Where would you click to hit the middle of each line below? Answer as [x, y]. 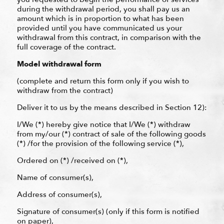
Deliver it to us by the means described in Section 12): [112, 107]
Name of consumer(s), [55, 177]
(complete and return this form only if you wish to [103, 81]
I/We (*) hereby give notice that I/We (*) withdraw [103, 124]
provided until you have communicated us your [99, 28]
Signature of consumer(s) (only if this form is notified [108, 211]
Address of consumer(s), [59, 194]
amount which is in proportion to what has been [100, 18]
